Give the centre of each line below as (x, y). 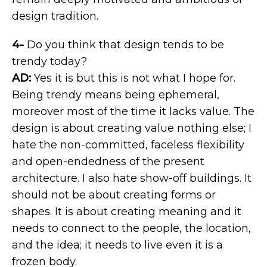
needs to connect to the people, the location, (131, 228)
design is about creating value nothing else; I (132, 128)
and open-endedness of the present (108, 162)
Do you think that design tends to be (124, 45)
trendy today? (49, 61)
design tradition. (55, 16)
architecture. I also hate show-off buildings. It (132, 178)
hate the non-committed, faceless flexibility (128, 145)
